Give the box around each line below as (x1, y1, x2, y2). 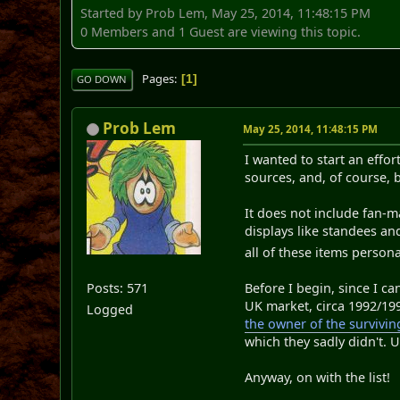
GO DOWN (77, 71, 128, 86)
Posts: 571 (87, 279, 149, 296)
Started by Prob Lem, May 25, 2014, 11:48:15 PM (80, 4, 371, 21)
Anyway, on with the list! (245, 368, 391, 386)
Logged (87, 300, 134, 318)
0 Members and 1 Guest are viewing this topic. (80, 22, 362, 40)
